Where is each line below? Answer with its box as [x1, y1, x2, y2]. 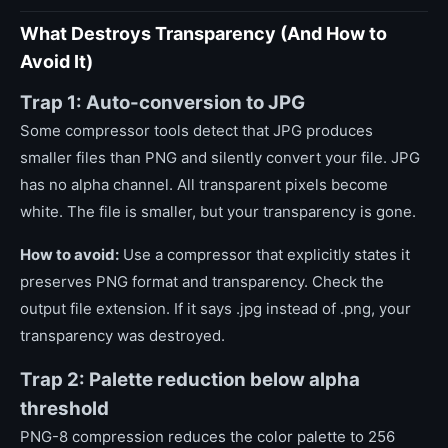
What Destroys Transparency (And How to [20, 23, 387, 44]
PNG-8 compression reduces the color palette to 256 [20, 427, 395, 446]
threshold [20, 397, 109, 420]
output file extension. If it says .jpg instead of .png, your [20, 299, 411, 318]
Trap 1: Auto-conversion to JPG [20, 91, 305, 114]
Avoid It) [20, 51, 93, 72]
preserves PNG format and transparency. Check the [20, 272, 384, 291]
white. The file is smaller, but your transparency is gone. [20, 202, 416, 221]
